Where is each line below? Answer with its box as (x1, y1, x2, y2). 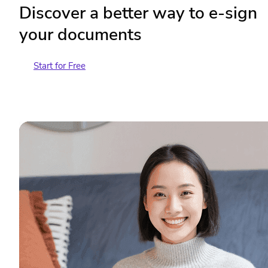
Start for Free (33, 59, 86, 72)
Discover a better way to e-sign (19, 1, 257, 25)
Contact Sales (34, 73, 89, 86)
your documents (19, 23, 142, 46)
